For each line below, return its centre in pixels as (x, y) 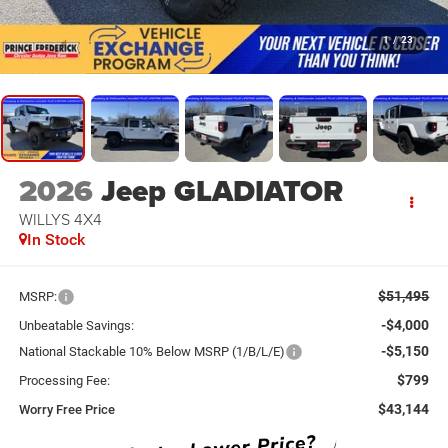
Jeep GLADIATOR (221, 191)
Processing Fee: (64, 380)
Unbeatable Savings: (76, 325)
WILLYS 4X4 (60, 219)
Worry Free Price (66, 409)
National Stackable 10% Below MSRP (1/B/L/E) (151, 351)
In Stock (55, 240)
